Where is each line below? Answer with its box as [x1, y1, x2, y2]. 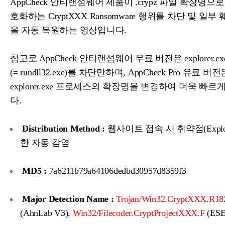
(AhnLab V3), [20, 208, 73, 218]
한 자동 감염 [20, 138, 70, 148]
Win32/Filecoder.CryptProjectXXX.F [72, 208, 205, 218]
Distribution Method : [22, 124, 105, 134]
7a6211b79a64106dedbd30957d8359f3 [46, 166, 186, 176]
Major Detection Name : [22, 194, 114, 204]
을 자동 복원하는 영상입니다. [10, 25, 127, 36]
